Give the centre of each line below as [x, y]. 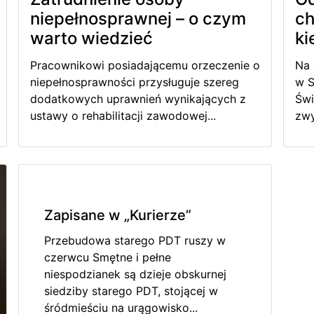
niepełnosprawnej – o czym [138, 19]
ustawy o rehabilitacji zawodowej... [123, 116]
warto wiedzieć [91, 39]
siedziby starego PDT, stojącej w [131, 291]
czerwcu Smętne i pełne [107, 258]
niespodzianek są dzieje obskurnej [135, 274]
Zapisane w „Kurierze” [117, 216]
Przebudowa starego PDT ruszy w [135, 241]
